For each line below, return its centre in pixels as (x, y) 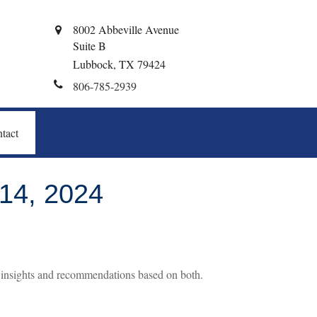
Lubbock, (94, 64)
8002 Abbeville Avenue (126, 29)
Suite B (90, 46)
